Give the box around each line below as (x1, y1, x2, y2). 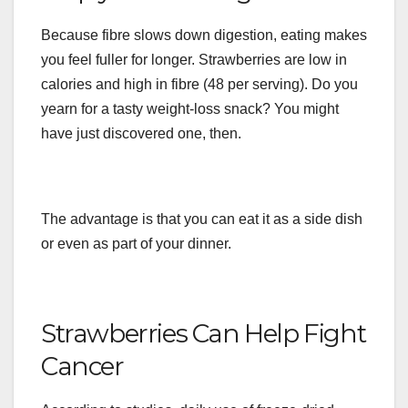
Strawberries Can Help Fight (41, 317, 366, 349)
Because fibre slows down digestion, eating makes (41, 26, 367, 43)
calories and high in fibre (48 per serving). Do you (41, 76, 358, 92)
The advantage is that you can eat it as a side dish (41, 210, 362, 227)
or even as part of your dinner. (41, 235, 231, 251)
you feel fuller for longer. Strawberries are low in (41, 51, 347, 67)
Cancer (41, 350, 124, 382)
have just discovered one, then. (41, 125, 241, 141)
